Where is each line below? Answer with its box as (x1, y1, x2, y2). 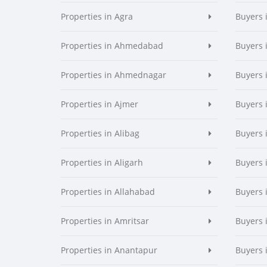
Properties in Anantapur (61, 244, 157, 256)
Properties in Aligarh (61, 157, 143, 168)
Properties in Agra (61, 11, 133, 22)
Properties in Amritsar (61, 215, 149, 226)
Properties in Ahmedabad (61, 40, 163, 51)
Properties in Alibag (61, 128, 139, 139)
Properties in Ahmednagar (61, 69, 166, 80)
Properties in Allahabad (61, 186, 155, 197)
